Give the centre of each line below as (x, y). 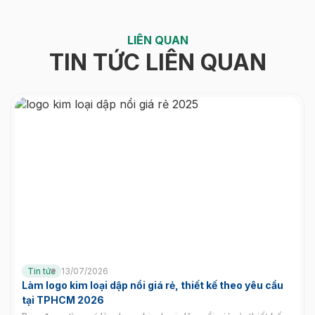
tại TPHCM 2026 (63, 300)
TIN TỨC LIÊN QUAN (157, 62)
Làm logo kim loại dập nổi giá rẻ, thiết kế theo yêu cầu (153, 285)
